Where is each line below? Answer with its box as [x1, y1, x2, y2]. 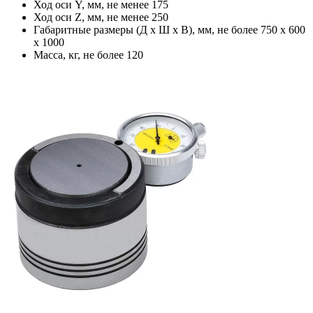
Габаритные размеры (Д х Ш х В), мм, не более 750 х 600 [34, 24, 305, 36]
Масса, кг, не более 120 [34, 49, 143, 61]
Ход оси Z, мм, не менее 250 [34, 11, 168, 24]
